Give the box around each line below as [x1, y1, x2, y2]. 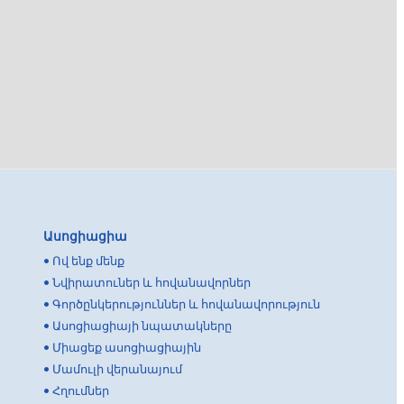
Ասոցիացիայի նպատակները [52, 318, 232, 333]
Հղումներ [52, 383, 109, 398]
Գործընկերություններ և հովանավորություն [52, 297, 320, 311]
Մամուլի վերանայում [52, 362, 182, 376]
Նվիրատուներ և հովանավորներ [52, 275, 251, 289]
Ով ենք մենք [52, 253, 124, 268]
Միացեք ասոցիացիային [52, 340, 201, 354]
